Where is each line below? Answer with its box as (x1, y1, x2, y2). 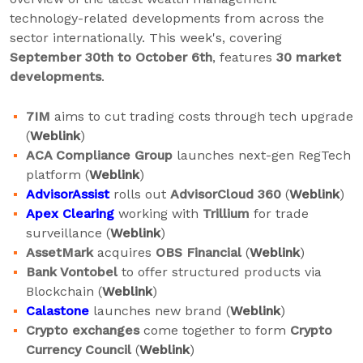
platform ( (26, 167, 89, 182)
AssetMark (26, 245, 93, 260)
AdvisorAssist (26, 186, 109, 202)
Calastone (26, 303, 89, 318)
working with (114, 206, 203, 221)
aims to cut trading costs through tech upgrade (50, 109, 353, 124)
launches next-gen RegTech (173, 147, 351, 163)
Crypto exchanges (26, 322, 139, 338)
